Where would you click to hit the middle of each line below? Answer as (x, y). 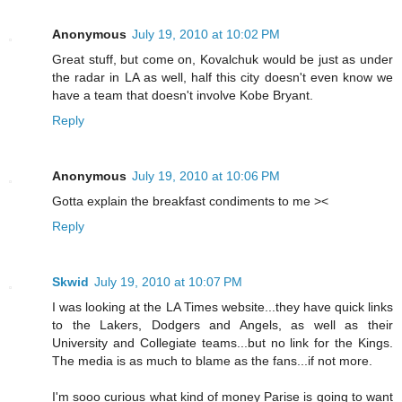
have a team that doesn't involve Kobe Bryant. (183, 96)
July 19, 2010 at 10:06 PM (206, 176)
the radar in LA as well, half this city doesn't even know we (223, 78)
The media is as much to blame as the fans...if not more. (212, 361)
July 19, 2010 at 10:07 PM (168, 282)
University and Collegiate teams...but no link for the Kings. (223, 343)
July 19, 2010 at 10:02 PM (206, 35)
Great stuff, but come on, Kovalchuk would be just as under (223, 60)
